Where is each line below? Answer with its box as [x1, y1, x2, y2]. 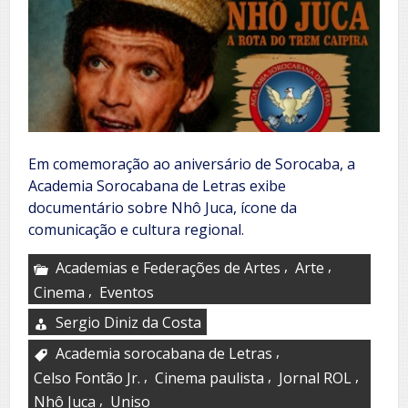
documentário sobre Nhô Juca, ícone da [28, 198, 297, 219]
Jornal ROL [279, 368, 352, 389]
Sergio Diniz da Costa [56, 311, 201, 332]
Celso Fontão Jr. [34, 368, 140, 389]
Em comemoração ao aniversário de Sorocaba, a [28, 154, 355, 175]
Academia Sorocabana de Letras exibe [28, 176, 286, 197]
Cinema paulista [155, 368, 264, 389]
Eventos [99, 282, 154, 303]
